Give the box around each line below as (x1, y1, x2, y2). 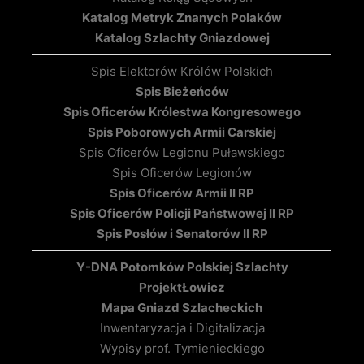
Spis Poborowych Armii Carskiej (88, 124, 276, 141)
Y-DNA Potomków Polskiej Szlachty (76, 259, 288, 275)
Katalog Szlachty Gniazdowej (94, 30, 270, 46)
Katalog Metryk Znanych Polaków (82, 10, 282, 26)
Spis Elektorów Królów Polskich (91, 63, 273, 80)
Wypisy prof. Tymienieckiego (99, 340, 265, 357)
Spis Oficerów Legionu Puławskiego (79, 145, 285, 161)
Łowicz (182, 279, 225, 296)
